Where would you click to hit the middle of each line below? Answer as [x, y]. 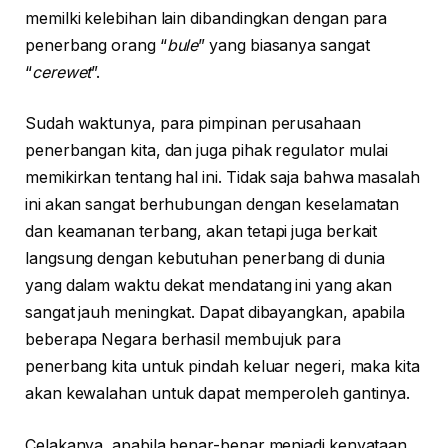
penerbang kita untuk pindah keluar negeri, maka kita [222, 367]
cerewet [61, 72]
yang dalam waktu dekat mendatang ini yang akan [209, 286]
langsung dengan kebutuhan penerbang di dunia [205, 259]
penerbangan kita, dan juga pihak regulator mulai [207, 151]
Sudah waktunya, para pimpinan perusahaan [193, 124]
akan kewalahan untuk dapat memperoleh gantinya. [218, 394]
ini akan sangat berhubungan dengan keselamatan [212, 205]
